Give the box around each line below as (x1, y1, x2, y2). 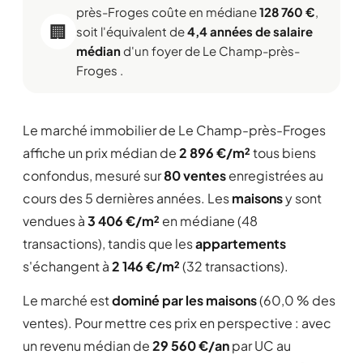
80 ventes (164, 167, 226, 184)
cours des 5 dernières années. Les (23, 190, 232, 207)
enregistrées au (226, 167, 323, 184)
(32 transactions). (180, 258, 288, 275)
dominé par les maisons (112, 292, 257, 309)
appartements (195, 235, 286, 252)
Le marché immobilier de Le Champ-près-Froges (23, 122, 326, 139)
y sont (283, 190, 322, 207)
